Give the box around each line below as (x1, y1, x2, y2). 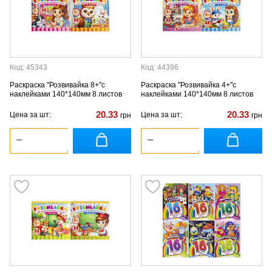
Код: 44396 (141, 63, 178, 72)
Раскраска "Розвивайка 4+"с (141, 81, 236, 89)
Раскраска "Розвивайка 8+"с (10, 81, 105, 89)
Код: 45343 (10, 63, 47, 72)
